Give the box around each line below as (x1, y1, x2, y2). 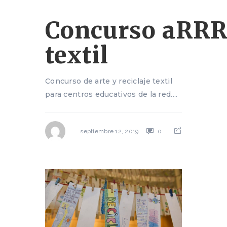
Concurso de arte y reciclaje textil (45, 76, 172, 86)
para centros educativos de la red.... (45, 89, 178, 99)
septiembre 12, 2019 (80, 128, 139, 135)
